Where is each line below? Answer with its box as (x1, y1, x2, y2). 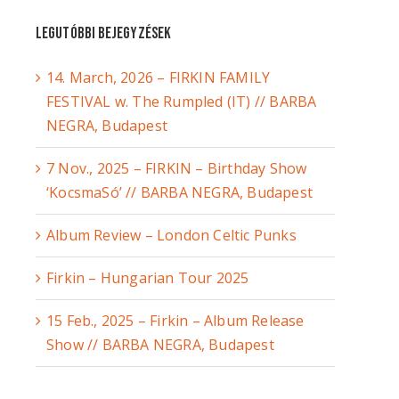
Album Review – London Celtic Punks (46, 224, 297, 245)
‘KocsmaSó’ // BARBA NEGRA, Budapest (46, 182, 313, 202)
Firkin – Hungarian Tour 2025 (46, 267, 249, 288)
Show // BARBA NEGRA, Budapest (46, 334, 274, 354)
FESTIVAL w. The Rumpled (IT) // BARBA (46, 91, 317, 111)
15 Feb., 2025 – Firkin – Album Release (46, 310, 305, 330)
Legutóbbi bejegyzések (36, 24, 172, 43)
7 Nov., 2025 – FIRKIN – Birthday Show (46, 158, 307, 178)
